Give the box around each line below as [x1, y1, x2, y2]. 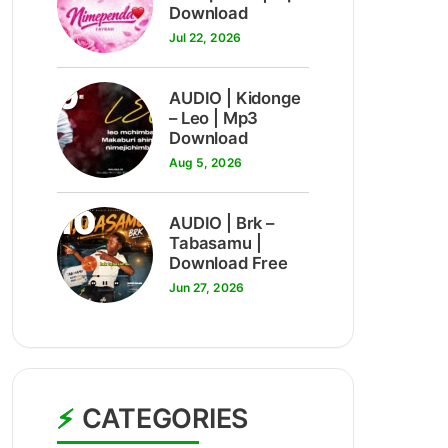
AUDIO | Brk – [169, 213, 274, 233]
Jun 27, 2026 [169, 280, 244, 295]
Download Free [169, 253, 288, 273]
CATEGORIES [81, 402, 249, 434]
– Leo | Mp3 [169, 108, 259, 128]
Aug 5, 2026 [169, 155, 242, 170]
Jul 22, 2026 [169, 30, 241, 45]
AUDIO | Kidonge [169, 88, 301, 108]
